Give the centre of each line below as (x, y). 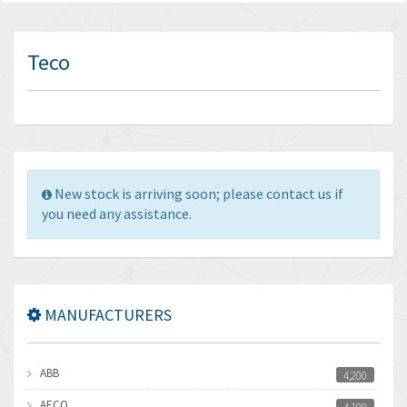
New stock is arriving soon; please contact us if (199, 194)
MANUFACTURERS (106, 315)
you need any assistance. (117, 213)
